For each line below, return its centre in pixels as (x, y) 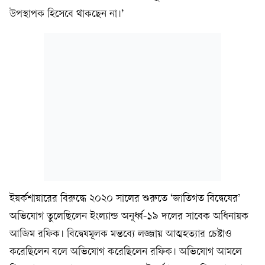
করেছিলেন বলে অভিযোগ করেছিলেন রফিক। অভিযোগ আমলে (126, 252)
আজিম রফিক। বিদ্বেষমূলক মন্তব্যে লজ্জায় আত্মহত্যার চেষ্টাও (120, 235)
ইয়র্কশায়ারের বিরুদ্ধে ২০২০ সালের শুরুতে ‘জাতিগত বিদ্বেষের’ (125, 199)
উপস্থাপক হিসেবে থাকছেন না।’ (67, 14)
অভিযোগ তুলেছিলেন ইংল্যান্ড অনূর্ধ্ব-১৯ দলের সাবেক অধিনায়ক (129, 217)
